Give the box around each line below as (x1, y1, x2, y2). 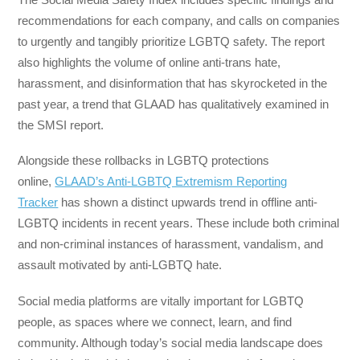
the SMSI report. (18, 118, 104, 133)
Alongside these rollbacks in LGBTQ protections (18, 153, 270, 168)
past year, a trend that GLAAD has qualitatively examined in (18, 97, 329, 112)
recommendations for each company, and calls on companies (18, 14, 341, 28)
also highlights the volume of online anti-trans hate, (18, 55, 281, 70)
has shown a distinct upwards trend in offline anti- (58, 195, 318, 210)
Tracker (18, 195, 59, 210)
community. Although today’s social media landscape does (18, 335, 324, 350)
